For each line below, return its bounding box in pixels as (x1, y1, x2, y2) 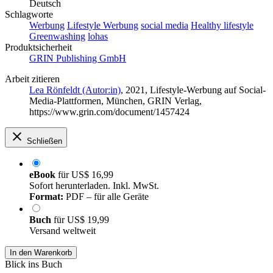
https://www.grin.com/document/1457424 (29, 107, 190, 118)
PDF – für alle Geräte (63, 191, 149, 202)
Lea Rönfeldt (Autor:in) (29, 85, 121, 96)
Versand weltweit (29, 225, 96, 236)
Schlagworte (5, 9, 53, 20)
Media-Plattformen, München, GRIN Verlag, (29, 96, 202, 107)
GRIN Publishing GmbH (29, 53, 126, 64)
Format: (29, 191, 63, 202)
